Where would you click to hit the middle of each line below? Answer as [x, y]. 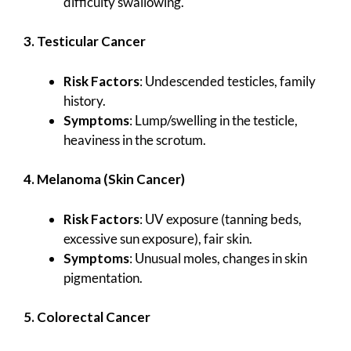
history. [85, 100]
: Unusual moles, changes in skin [218, 258]
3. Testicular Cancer [85, 42]
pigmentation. [103, 277]
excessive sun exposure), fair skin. [158, 238]
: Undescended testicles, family [228, 81]
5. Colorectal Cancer [87, 317]
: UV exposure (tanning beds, [221, 219]
